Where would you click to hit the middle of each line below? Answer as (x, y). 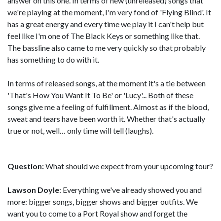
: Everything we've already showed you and (130, 189)
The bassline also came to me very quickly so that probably (107, 47)
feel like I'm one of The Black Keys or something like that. (104, 36)
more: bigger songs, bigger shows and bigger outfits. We (103, 201)
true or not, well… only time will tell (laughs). (80, 130)
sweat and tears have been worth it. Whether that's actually (106, 118)
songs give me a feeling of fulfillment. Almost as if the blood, (108, 107)
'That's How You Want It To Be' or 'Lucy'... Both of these (100, 95)
